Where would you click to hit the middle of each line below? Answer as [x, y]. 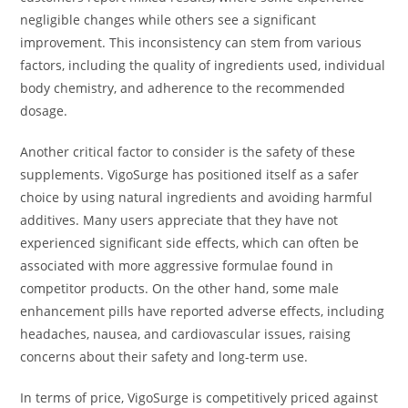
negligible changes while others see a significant [168, 20]
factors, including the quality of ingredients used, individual [203, 66]
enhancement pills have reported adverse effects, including [203, 311]
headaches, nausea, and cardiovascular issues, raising [186, 334]
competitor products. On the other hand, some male [180, 289]
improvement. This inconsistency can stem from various [191, 43]
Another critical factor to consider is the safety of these [188, 152]
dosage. [44, 111]
